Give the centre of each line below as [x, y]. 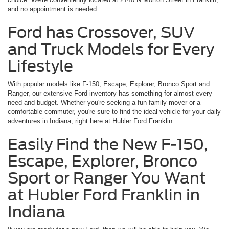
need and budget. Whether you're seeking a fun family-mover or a [104, 102]
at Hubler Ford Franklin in [104, 194]
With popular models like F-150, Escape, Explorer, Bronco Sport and [109, 84]
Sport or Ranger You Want [107, 178]
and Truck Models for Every [111, 49]
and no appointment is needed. [53, 9]
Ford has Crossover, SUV [101, 32]
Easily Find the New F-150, [108, 144]
